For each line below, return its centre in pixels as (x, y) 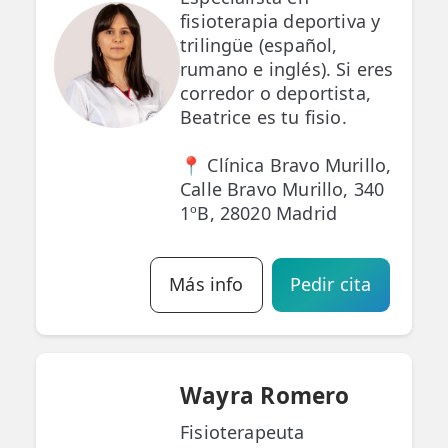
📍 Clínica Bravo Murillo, (286, 165)
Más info (206, 284)
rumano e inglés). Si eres (287, 69)
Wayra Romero (265, 396)
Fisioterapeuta (242, 432)
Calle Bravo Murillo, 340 (282, 189)
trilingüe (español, (259, 45)
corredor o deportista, (275, 93)
